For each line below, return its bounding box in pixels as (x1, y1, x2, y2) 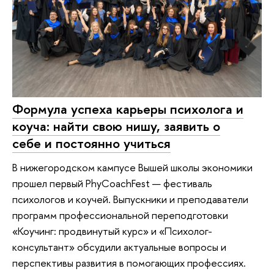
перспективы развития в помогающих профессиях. (12, 256, 246, 270)
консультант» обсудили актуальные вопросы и (12, 240, 226, 254)
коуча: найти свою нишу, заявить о (12, 116, 220, 135)
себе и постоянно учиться (12, 133, 171, 152)
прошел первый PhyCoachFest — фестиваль (12, 176, 212, 191)
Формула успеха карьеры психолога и (12, 99, 243, 118)
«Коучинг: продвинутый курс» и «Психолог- (12, 224, 212, 239)
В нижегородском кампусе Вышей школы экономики (12, 160, 253, 175)
